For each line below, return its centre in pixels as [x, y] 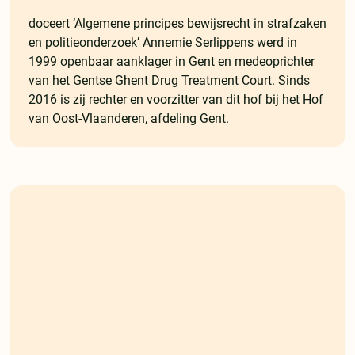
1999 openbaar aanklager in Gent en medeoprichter [172, 62]
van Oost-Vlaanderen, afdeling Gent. [129, 119]
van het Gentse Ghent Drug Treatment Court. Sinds [169, 81]
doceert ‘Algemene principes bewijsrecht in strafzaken [177, 24]
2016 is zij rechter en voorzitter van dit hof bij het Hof [176, 100]
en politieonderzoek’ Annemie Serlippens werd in [163, 43]
